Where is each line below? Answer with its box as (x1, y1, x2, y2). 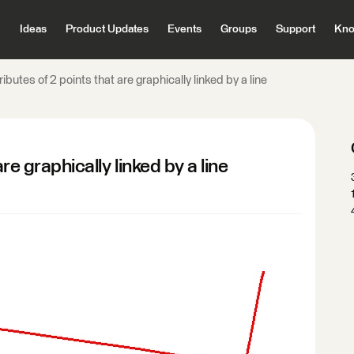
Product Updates (65, 24, 149, 35)
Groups (220, 24, 257, 35)
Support (275, 24, 315, 35)
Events (167, 24, 201, 35)
